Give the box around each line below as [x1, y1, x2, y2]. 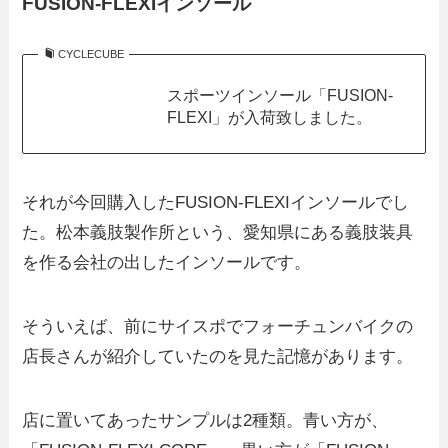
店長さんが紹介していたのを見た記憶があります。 [22, 346, 414, 366]
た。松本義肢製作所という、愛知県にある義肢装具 [22, 222, 414, 242]
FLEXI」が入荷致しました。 [166, 108, 372, 127]
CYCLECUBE [57, 48, 124, 61]
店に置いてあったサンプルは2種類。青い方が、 [22, 410, 389, 430]
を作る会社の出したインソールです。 [22, 252, 312, 272]
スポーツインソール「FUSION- [166, 86, 393, 105]
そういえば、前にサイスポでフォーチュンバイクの [22, 316, 414, 336]
